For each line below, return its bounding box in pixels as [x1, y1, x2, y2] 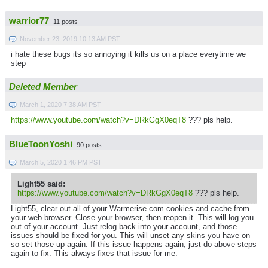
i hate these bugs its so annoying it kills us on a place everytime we [11, 49, 246, 59]
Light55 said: [17, 179, 65, 188]
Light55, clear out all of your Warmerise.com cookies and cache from [11, 203, 249, 213]
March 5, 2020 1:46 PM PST [20, 158, 102, 166]
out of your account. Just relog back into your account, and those [11, 221, 237, 231]
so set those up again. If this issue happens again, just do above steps [11, 239, 257, 249]
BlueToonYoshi [9, 139, 72, 149]
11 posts [53, 17, 78, 25]
